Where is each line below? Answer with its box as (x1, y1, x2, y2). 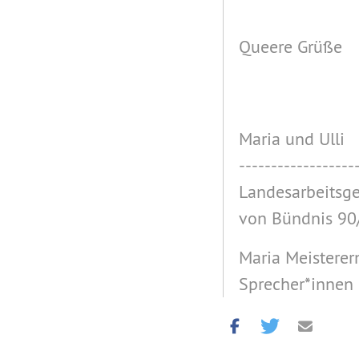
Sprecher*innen (238, 272, 353, 295)
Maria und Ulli (238, 127, 345, 150)
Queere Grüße (238, 35, 342, 58)
